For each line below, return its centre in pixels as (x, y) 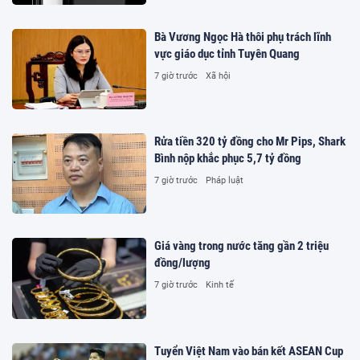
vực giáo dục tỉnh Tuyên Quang (227, 53)
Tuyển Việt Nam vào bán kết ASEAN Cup (249, 351)
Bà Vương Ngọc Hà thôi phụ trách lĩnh (243, 37)
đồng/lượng (183, 263)
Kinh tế (220, 285)
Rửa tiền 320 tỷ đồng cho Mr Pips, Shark (250, 142)
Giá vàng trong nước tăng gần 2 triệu (242, 246)
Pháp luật (225, 181)
